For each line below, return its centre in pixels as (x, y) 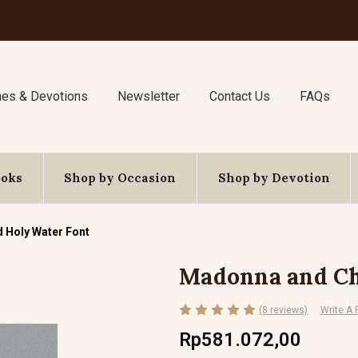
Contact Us (239, 96)
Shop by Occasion (120, 178)
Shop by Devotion (274, 178)
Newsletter (149, 96)
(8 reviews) (283, 310)
